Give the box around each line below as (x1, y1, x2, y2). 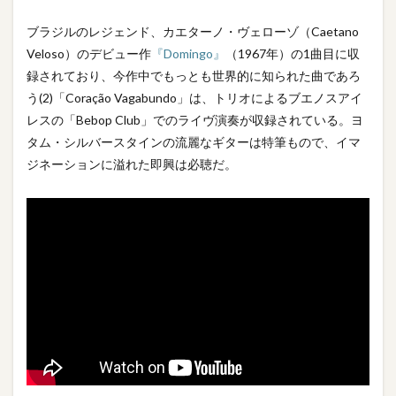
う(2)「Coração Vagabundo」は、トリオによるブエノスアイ (27, 90, 362, 106)
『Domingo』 (151, 46, 225, 62)
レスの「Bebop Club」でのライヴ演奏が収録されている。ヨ (27, 112, 363, 128)
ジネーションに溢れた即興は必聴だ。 (27, 156, 237, 172)
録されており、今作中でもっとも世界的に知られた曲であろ (27, 68, 361, 84)
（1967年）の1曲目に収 (225, 46, 360, 62)
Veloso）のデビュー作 (27, 46, 151, 62)
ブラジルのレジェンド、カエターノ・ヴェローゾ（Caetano (27, 24, 359, 40)
